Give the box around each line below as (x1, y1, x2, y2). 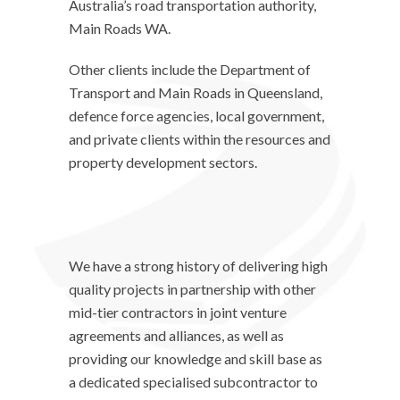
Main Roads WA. (69, 20, 171, 37)
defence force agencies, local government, (69, 107, 325, 124)
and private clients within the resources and (69, 130, 331, 147)
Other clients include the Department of (69, 61, 312, 78)
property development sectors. (69, 154, 258, 171)
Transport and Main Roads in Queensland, (69, 84, 323, 101)
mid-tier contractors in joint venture (69, 304, 287, 321)
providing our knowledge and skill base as (69, 350, 323, 367)
